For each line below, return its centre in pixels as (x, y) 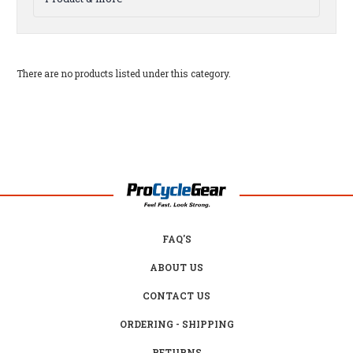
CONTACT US (176, 295)
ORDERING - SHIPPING (176, 323)
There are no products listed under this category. (124, 74)
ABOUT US (176, 267)
